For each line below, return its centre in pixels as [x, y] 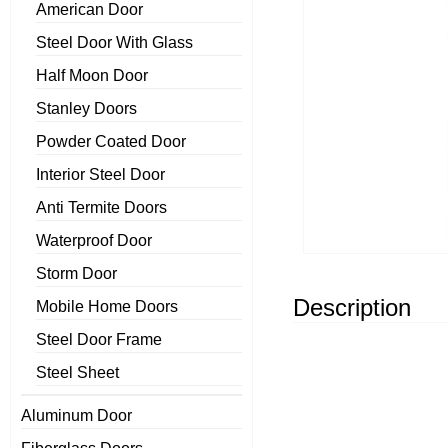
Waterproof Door [94, 241]
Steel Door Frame [99, 340]
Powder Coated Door [111, 142]
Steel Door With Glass [114, 43]
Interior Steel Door [100, 175]
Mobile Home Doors [107, 307]
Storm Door [76, 274]
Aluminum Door [76, 416]
